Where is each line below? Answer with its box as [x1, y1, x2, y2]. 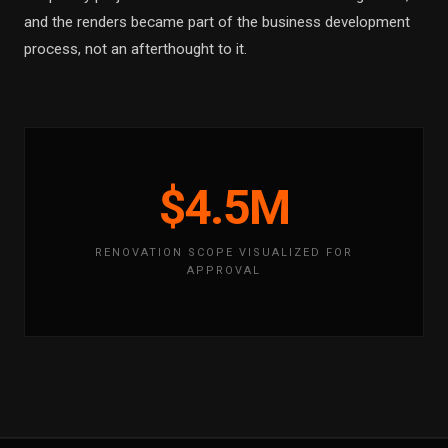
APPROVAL [187, 264, 261, 277]
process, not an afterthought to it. [24, 40, 247, 58]
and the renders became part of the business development [24, 13, 410, 31]
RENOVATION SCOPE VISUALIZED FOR [95, 246, 353, 259]
